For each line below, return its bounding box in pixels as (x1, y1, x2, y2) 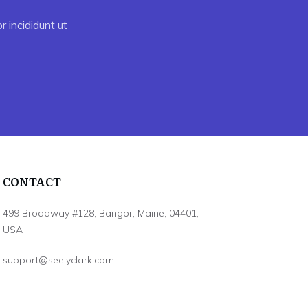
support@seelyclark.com (2, 254, 114, 266)
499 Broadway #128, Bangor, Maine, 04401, (2, 207, 199, 219)
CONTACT (2, 173, 61, 190)
